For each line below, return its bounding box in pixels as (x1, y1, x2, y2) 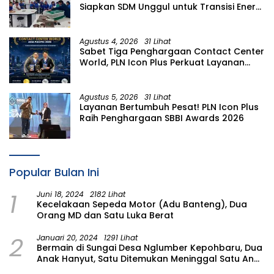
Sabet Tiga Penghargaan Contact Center (80, 45, 264, 58)
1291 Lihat (104, 232, 138, 243)
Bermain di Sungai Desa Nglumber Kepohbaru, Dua (37, 242, 262, 254)
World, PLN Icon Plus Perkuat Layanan (80, 56, 245, 69)
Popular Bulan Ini (9, 165, 99, 180)
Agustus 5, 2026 (80, 92, 138, 103)
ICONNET (80, 78, 118, 91)
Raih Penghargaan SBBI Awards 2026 (80, 112, 244, 125)
